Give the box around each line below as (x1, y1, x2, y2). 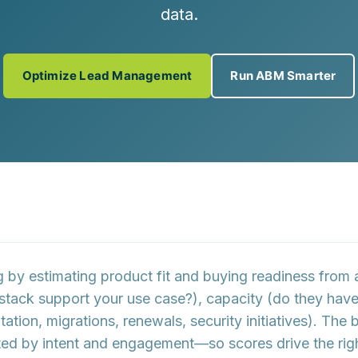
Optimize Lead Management (22, 68, 193, 83)
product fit (101, 268, 170, 284)
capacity (206, 290, 263, 307)
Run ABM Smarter (230, 68, 336, 83)
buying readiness (203, 268, 315, 284)
